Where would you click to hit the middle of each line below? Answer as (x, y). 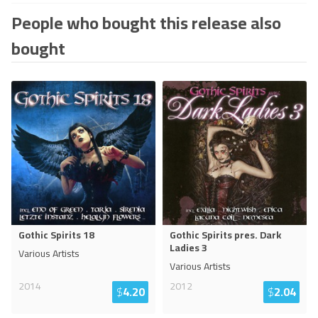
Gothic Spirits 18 (56, 235)
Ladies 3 (188, 248)
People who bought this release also (146, 23)
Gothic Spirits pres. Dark (225, 235)
